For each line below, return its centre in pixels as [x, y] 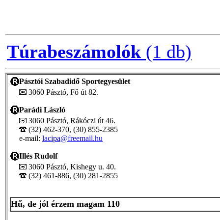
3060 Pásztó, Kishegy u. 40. [71, 166]
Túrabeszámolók [74, 51]
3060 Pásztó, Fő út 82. [62, 92]
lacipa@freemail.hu [72, 138]
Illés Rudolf [38, 156]
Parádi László [42, 110]
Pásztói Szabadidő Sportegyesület [75, 81]
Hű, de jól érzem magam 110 [65, 204]
